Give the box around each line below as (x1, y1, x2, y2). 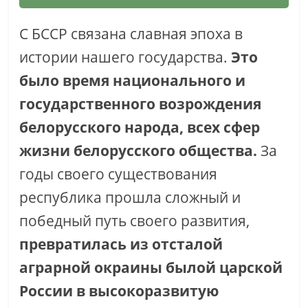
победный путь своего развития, (19, 210, 250, 231)
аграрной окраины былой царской (19, 257, 283, 278)
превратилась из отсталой (19, 234, 223, 254)
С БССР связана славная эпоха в (19, 23, 243, 44)
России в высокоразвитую (19, 280, 219, 301)
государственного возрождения (19, 93, 262, 114)
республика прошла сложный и (19, 187, 241, 208)
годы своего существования (19, 164, 218, 184)
